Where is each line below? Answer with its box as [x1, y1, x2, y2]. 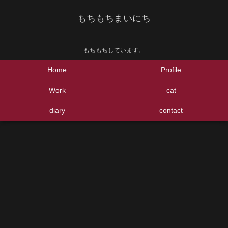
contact [159, 106, 183, 115]
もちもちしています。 [83, 47, 145, 54]
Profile [161, 66, 181, 74]
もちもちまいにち [77, 13, 151, 23]
